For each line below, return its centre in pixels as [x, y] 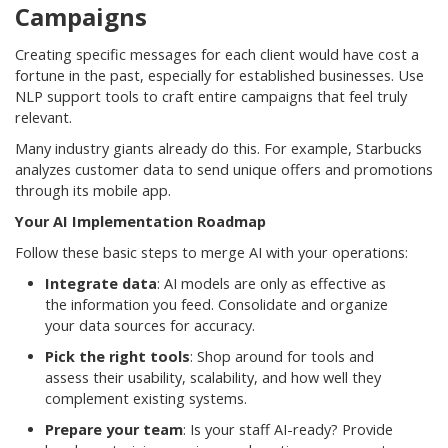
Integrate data [101, 284]
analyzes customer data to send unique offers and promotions [224, 170]
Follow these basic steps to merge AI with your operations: [211, 253]
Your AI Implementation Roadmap [140, 222]
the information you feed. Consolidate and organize [216, 305]
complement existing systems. [146, 399]
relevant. [43, 118]
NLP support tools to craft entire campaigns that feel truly [211, 97]
